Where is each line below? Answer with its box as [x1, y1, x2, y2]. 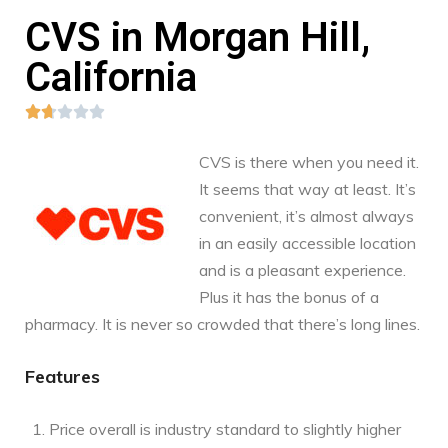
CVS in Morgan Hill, [25, 13, 370, 61]
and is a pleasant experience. [199, 259, 406, 280]
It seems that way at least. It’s [199, 178, 416, 199]
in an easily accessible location [199, 232, 416, 253]
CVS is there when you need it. [199, 151, 419, 172]
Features [25, 364, 100, 388]
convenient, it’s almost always [199, 205, 414, 226]
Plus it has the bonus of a [199, 286, 379, 307]
